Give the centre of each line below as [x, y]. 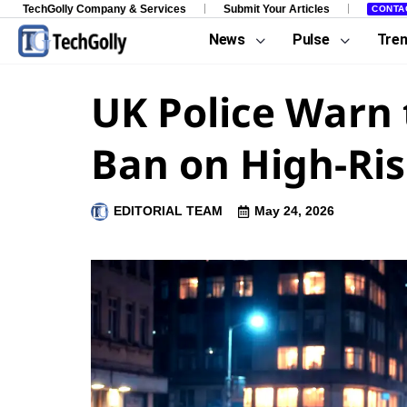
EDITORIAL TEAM [168, 211]
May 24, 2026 [294, 211]
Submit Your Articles [277, 9]
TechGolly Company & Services [104, 9]
